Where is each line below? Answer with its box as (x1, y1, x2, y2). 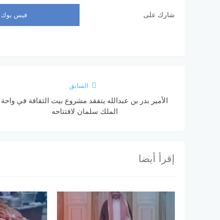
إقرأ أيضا (138, 153, 175, 164)
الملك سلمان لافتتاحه (51, 107, 118, 115)
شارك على (143, 10, 175, 19)
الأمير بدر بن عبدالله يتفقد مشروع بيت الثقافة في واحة (1, 96, 168, 105)
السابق (69, 82, 89, 89)
